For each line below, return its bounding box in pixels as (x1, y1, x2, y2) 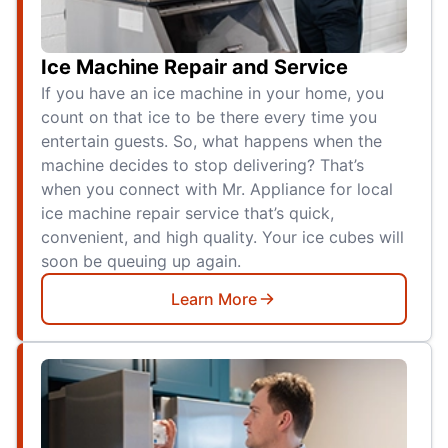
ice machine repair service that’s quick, (41, 203, 334, 224)
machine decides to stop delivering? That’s (41, 155, 364, 176)
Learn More (171, 289, 257, 310)
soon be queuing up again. (41, 251, 241, 272)
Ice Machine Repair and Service (41, 55, 348, 80)
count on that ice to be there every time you (41, 107, 377, 128)
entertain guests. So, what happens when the (41, 131, 382, 152)
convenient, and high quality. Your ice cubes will (41, 227, 404, 248)
